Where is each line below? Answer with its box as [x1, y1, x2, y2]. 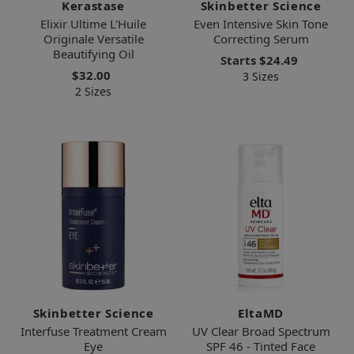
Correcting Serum [213, 30, 309, 47]
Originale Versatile [43, 30, 144, 47]
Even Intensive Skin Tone [194, 15, 328, 32]
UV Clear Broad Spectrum [191, 322, 330, 339]
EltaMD [238, 304, 284, 321]
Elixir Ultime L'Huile [40, 15, 146, 32]
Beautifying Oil [52, 45, 134, 62]
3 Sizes [243, 68, 279, 84]
